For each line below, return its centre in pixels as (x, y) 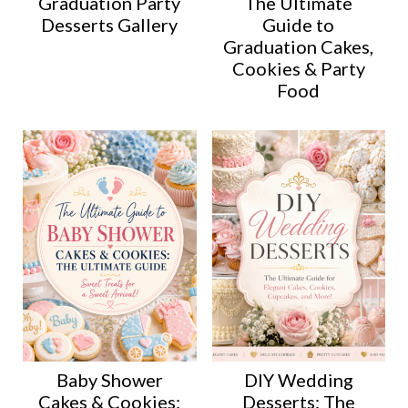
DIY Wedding (298, 380)
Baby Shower (109, 380)
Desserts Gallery (110, 25)
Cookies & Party (298, 69)
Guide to (299, 25)
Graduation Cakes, (299, 47)
